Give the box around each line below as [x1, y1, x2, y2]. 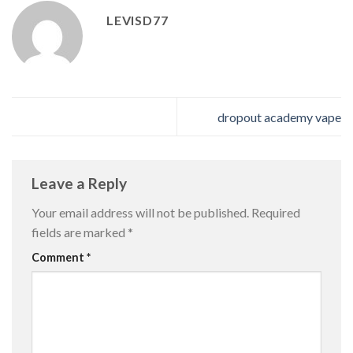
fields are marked [32, 225, 128, 240]
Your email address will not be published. [32, 205, 249, 221]
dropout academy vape [217, 109, 341, 124]
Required [251, 205, 300, 221]
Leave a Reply [32, 173, 130, 192]
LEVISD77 [106, 13, 169, 28]
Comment [32, 251, 87, 265]
